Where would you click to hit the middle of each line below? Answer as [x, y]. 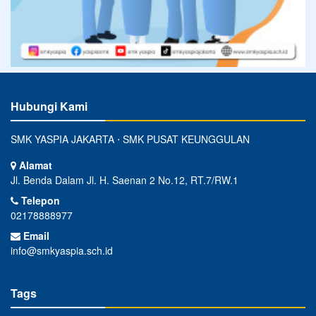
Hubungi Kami [49, 106]
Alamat [34, 165]
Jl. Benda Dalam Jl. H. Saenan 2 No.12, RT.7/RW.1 [124, 180]
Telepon [39, 200]
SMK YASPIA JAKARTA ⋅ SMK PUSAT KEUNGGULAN [130, 139]
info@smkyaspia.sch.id [62, 250]
